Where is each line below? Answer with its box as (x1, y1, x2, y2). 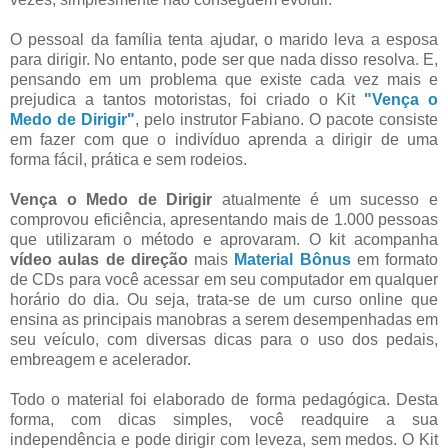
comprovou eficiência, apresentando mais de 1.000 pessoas (10, 210, 438, 228)
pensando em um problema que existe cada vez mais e (10, 70, 438, 88)
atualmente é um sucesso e (212, 190, 439, 208)
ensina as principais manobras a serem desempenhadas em (10, 310, 438, 328)
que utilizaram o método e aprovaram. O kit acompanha (10, 230, 438, 248)
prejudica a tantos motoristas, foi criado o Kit (10, 90, 365, 108)
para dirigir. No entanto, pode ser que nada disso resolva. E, (10, 50, 438, 68)
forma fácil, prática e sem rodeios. (10, 150, 247, 168)
